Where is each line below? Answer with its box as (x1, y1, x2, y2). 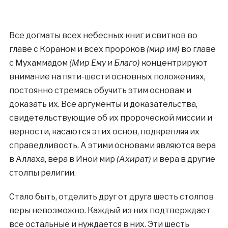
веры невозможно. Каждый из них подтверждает (9, 206, 211, 215)
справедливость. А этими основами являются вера (9, 140, 216, 150)
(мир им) (146, 44, 180, 54)
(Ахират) (116, 154, 151, 164)
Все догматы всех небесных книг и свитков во (9, 31, 197, 40)
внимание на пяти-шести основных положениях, (9, 72, 206, 81)
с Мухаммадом (9, 58, 69, 68)
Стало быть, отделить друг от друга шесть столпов (9, 192, 214, 202)
